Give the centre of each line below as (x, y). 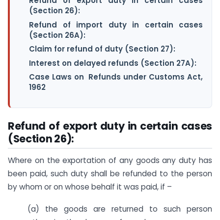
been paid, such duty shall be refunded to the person (110, 174)
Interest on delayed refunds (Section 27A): (113, 63)
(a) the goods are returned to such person (120, 209)
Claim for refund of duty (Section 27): (102, 49)
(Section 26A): (57, 35)
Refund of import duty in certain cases (116, 25)
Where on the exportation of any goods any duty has (110, 160)
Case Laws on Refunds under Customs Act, (116, 77)
